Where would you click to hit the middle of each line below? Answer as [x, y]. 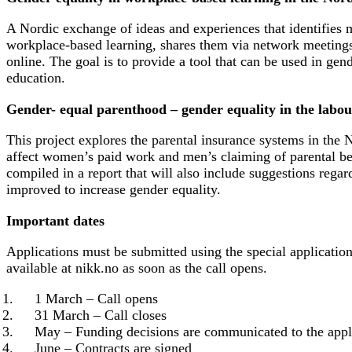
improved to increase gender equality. [114, 190]
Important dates [55, 220]
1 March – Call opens [97, 299]
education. [36, 78]
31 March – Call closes [101, 315]
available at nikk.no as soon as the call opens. [137, 268]
